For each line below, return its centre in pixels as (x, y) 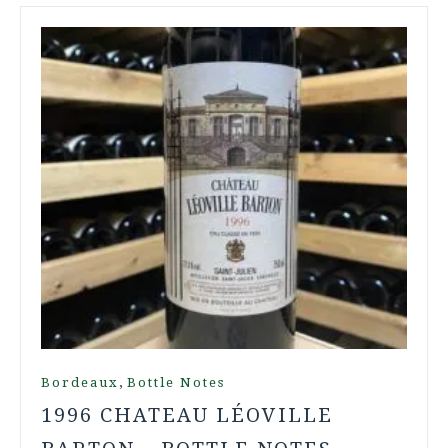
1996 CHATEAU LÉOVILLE (187, 414)
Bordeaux (80, 382)
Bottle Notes (176, 382)
